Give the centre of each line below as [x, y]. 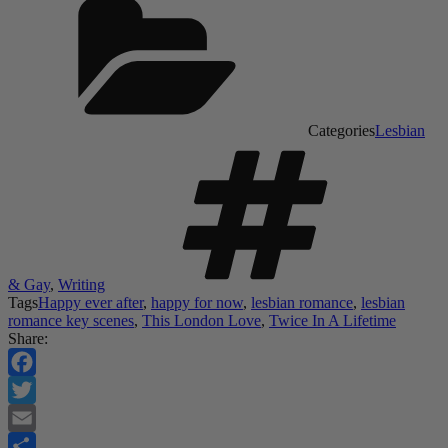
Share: [28, 338]
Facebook [39, 389]
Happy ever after [90, 302]
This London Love [201, 320]
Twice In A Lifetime [332, 320]
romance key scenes [71, 320]
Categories [341, 130]
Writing [81, 284]
